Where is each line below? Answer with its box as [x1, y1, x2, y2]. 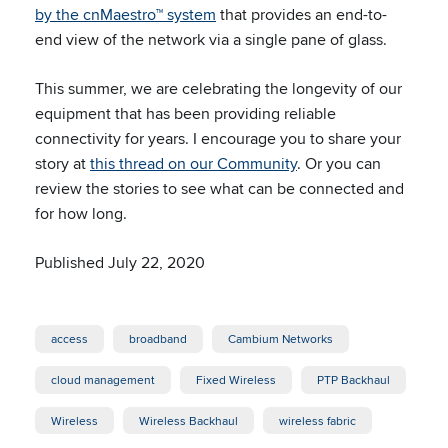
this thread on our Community [90, 152, 297, 175]
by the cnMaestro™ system [35, 3, 216, 26]
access [51, 330, 88, 347]
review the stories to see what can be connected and [35, 177, 404, 200]
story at [35, 152, 90, 175]
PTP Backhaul [317, 370, 390, 388]
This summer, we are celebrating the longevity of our [35, 77, 402, 100]
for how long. [35, 202, 127, 225]
